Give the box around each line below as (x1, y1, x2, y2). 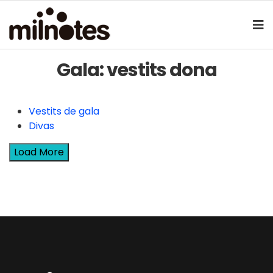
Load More (14, 145, 64, 159)
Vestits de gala (29, 104, 99, 118)
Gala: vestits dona (56, 57, 217, 83)
